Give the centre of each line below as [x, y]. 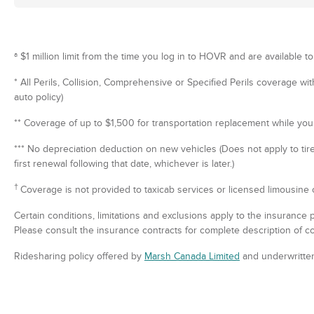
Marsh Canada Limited [192, 257]
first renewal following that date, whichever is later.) [124, 164]
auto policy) [39, 97]
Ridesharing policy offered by [79, 257]
